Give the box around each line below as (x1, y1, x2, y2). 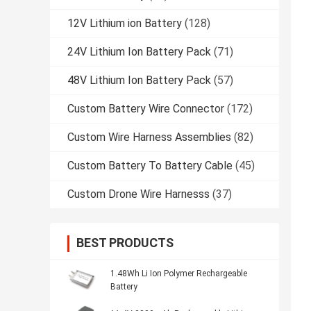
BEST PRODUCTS (76, 235, 174, 250)
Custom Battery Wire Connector (67, 101, 224, 115)
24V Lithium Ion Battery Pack (67, 44, 211, 58)
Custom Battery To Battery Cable (67, 158, 233, 172)
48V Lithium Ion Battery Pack (67, 73, 211, 87)
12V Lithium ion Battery (67, 16, 182, 30)
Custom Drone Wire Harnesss (67, 187, 210, 201)
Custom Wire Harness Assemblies (67, 130, 231, 144)
